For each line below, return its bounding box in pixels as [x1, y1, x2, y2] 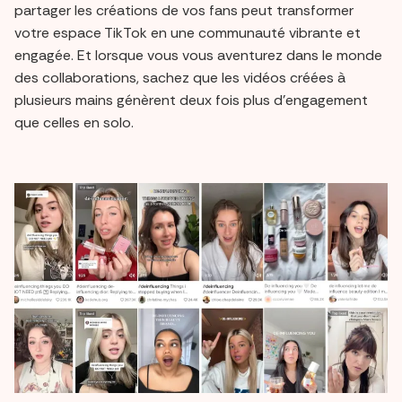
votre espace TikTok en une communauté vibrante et [14, 22, 361, 42]
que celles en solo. [14, 112, 134, 132]
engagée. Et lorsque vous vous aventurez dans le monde [14, 45, 382, 65]
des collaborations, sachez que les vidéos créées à [14, 67, 345, 87]
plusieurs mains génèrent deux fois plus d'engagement [14, 90, 368, 109]
